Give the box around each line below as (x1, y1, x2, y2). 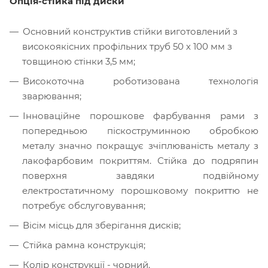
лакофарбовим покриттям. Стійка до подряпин (22, 154, 258, 166)
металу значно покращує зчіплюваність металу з (22, 139, 258, 151)
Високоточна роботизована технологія (23, 75, 258, 87)
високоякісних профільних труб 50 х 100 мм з (22, 40, 232, 52)
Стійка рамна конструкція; (23, 239, 145, 251)
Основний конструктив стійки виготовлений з (23, 25, 237, 37)
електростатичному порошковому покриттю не (22, 184, 258, 196)
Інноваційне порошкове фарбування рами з (23, 109, 258, 121)
